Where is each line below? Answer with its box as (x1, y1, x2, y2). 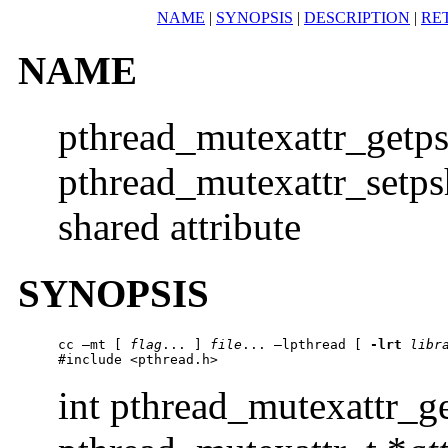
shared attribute (58, 205, 301, 249)
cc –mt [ (58, 336, 130, 352)
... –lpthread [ (242, 336, 370, 352)
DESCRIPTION (304, 8, 410, 26)
